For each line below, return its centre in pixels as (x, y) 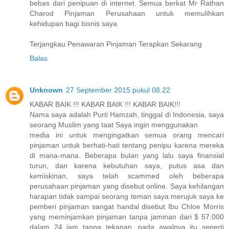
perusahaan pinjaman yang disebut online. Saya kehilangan (127, 186)
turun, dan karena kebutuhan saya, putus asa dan (127, 165)
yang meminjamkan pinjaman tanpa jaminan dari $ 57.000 (127, 216)
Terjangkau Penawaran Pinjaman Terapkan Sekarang (116, 44)
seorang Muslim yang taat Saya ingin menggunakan (114, 124)
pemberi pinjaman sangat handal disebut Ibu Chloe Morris (127, 206)
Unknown (46, 90)
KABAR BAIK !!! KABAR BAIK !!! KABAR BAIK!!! (105, 104)
